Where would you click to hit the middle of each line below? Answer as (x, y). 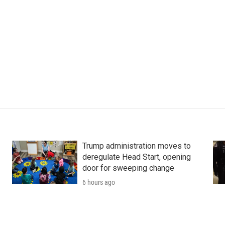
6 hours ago (98, 183)
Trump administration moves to (136, 146)
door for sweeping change (128, 168)
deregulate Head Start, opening (136, 157)
